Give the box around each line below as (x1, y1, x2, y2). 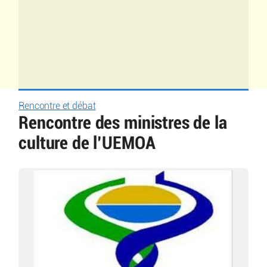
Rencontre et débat (18, 101, 96, 111)
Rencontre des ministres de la (18, 114, 227, 132)
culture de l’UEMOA (18, 134, 156, 153)
